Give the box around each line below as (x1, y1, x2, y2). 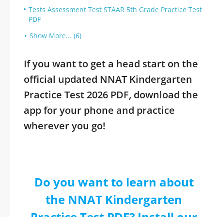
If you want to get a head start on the (24, 57, 198, 70)
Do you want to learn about (34, 174, 194, 190)
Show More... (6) (30, 31, 81, 40)
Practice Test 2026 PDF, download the (24, 88, 198, 101)
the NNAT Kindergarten (46, 191, 182, 207)
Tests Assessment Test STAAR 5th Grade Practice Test (29, 5, 202, 14)
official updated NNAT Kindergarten (24, 73, 192, 86)
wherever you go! (24, 119, 106, 132)
